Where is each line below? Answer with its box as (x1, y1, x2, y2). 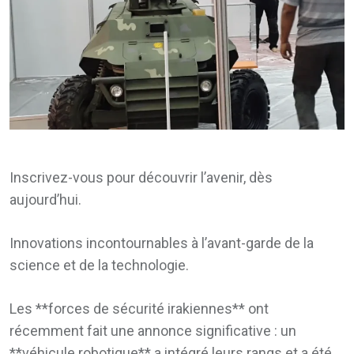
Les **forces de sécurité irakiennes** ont (9, 299, 269, 317)
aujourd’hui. (9, 190, 81, 208)
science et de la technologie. (9, 256, 189, 273)
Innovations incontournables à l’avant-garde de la (9, 234, 314, 251)
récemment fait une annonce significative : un (9, 322, 296, 339)
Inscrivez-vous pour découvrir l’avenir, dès (9, 168, 273, 186)
